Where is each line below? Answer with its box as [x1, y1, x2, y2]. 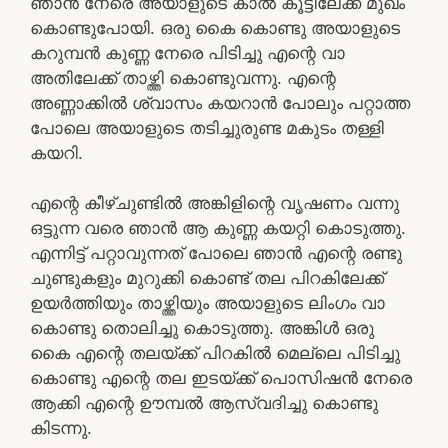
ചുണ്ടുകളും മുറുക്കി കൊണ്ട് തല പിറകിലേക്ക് [30, 268, 384, 288]
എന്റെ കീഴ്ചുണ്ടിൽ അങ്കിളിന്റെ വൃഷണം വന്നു [30, 193, 399, 213]
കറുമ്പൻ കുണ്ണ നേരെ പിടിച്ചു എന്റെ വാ [30, 42, 345, 63]
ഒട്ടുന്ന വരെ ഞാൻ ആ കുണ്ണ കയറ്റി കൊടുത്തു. [30, 218, 406, 238]
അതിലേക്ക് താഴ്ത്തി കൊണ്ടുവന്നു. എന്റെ [30, 67, 336, 88]
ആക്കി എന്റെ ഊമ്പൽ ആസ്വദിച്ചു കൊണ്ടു [30, 393, 378, 413]
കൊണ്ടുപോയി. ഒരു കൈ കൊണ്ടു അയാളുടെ [30, 17, 400, 38]
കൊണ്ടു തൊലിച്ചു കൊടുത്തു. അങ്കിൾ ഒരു [30, 318, 374, 338]
